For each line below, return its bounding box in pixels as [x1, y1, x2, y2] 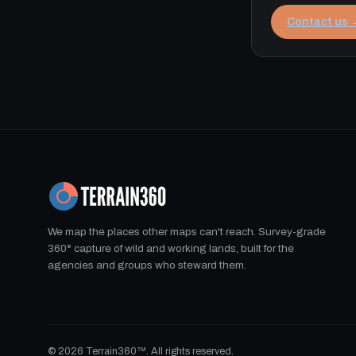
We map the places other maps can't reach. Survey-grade [48, 226, 326, 238]
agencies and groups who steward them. [48, 259, 246, 271]
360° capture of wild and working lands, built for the [48, 242, 294, 254]
